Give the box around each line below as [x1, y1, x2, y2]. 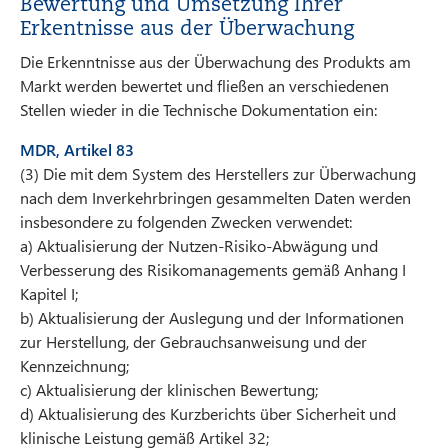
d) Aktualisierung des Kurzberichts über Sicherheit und [20, 403, 396, 425]
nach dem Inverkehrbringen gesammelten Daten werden [20, 187, 411, 209]
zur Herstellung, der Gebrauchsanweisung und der [20, 331, 367, 353]
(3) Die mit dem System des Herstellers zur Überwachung [20, 163, 416, 185]
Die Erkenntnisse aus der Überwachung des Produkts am [20, 51, 411, 73]
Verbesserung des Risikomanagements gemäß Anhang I [20, 259, 406, 281]
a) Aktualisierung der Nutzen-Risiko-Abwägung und [20, 235, 378, 257]
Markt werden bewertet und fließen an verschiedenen [20, 75, 389, 97]
